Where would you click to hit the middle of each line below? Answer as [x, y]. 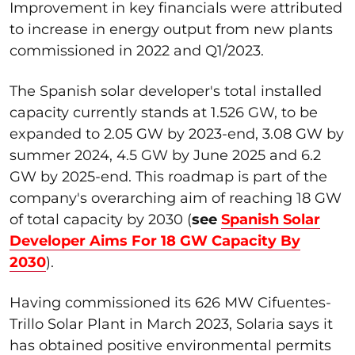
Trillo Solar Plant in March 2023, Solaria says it [171, 324]
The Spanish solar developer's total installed [166, 91]
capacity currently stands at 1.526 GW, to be [164, 112]
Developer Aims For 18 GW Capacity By [155, 240]
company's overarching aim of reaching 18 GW [176, 198]
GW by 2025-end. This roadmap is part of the [168, 176]
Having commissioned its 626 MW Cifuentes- [170, 302]
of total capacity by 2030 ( [101, 219]
